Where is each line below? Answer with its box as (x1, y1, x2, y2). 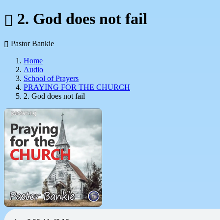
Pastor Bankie (9, 39, 54, 48)
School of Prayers (24, 74, 79, 82)
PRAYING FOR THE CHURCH (24, 82, 130, 91)
